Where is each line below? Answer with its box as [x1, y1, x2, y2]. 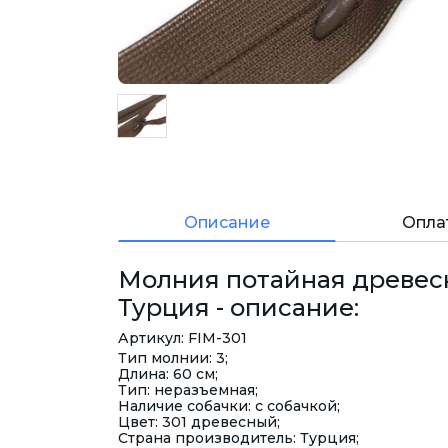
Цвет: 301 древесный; [118, 413, 280, 432]
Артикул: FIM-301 [118, 329, 247, 348]
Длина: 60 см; [118, 365, 218, 384]
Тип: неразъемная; [118, 381, 258, 400]
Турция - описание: [118, 293, 359, 323]
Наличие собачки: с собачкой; [118, 397, 340, 416]
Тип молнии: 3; [118, 349, 228, 368]
